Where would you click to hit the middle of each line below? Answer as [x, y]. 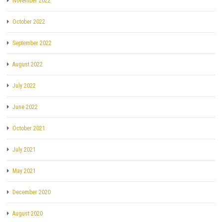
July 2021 [24, 149]
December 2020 [31, 192]
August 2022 [28, 64]
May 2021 [24, 171]
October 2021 [29, 128]
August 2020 [28, 213]
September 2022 [32, 43]
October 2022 [29, 22]
